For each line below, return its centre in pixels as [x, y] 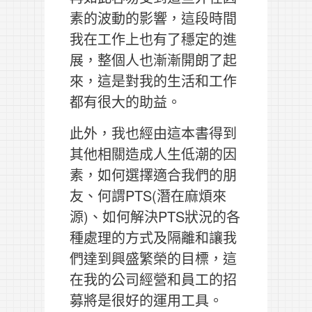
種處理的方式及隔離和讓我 [153, 237]
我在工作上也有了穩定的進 [153, 38]
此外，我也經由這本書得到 [153, 132]
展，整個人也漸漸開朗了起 [153, 59]
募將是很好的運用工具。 [146, 299]
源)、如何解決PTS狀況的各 [155, 216]
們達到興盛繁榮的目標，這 [153, 258]
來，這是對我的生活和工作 [153, 80]
